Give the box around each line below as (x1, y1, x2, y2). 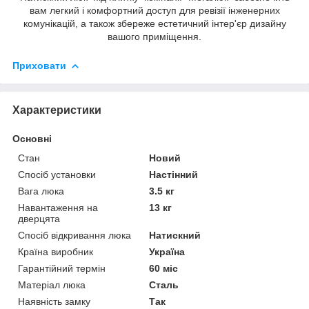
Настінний (149, 168, 199, 180)
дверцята (18, 212, 60, 224)
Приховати (12, 59, 66, 71)
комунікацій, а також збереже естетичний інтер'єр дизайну (23, 17, 286, 29)
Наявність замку (18, 295, 90, 307)
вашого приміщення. (108, 30, 201, 42)
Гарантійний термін (18, 262, 106, 274)
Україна (149, 246, 186, 257)
